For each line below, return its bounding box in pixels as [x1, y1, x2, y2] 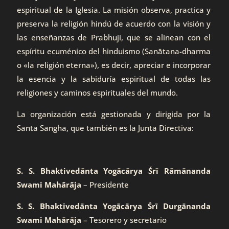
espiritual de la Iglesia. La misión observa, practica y [17, 5, 211, 15]
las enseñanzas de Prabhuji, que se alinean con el [17, 32, 211, 42]
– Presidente [83, 179, 129, 190]
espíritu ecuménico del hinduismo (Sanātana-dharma [17, 46, 211, 56]
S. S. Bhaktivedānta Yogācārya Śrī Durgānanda [17, 201, 211, 211]
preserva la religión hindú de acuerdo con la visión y [17, 18, 211, 29]
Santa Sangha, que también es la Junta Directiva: [17, 123, 194, 133]
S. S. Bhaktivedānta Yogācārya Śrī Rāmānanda [17, 166, 211, 176]
